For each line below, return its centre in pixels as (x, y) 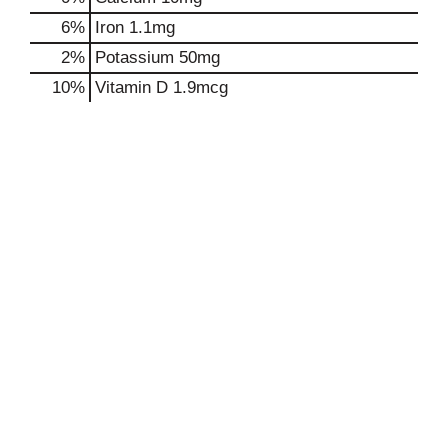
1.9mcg (198, 87)
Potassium (134, 57)
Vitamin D (131, 87)
